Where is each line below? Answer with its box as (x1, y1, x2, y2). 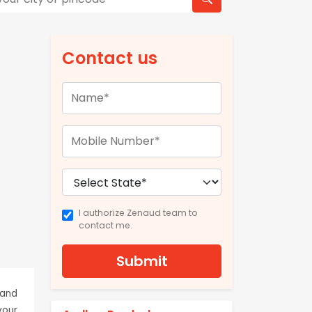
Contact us (62, 47, 157, 70)
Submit (116, 251, 168, 272)
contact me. (79, 219, 132, 232)
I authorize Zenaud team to (79, 207, 198, 219)
